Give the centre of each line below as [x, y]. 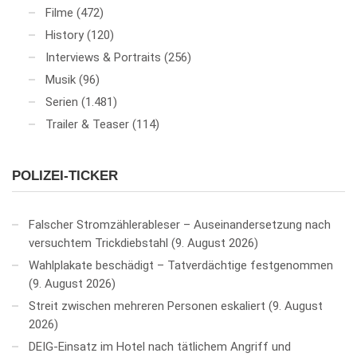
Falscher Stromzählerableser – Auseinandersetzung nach [180, 224]
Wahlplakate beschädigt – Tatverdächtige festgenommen [181, 265]
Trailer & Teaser [87, 124]
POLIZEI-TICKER [65, 175]
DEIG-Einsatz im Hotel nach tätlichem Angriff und [160, 346]
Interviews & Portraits [103, 57]
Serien [62, 102]
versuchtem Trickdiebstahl [98, 243]
